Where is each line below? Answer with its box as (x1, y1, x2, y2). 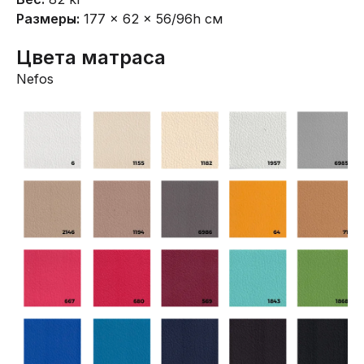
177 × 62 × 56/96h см (80, 10, 223, 27)
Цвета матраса (16, 45, 166, 69)
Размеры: (16, 10, 80, 27)
